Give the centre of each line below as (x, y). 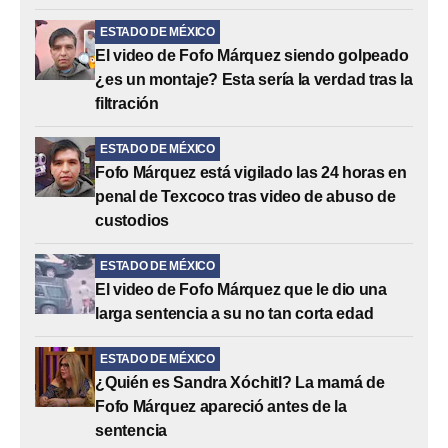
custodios (132, 220)
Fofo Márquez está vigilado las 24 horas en (251, 172)
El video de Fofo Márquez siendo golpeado (252, 55)
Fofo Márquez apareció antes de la (221, 406)
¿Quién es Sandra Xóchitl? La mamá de (240, 382)
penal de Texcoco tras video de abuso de (245, 196)
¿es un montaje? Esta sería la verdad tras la (254, 79)
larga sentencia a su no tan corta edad (234, 313)
